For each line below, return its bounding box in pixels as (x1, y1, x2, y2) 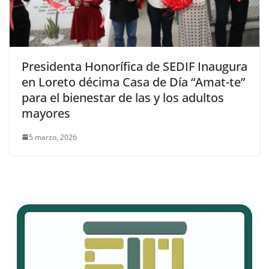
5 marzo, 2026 (29, 131, 77, 142)
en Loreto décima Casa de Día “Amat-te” (22, 73, 245, 90)
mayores (22, 104, 70, 121)
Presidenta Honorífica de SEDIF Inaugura (22, 58, 247, 74)
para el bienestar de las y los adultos (22, 89, 224, 106)
